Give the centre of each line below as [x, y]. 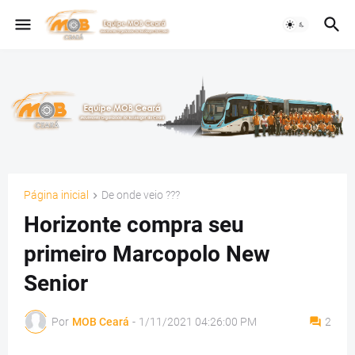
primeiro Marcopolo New [147, 254]
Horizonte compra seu [134, 225]
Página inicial [56, 195]
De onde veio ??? [141, 195]
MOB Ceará [101, 321]
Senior [56, 284]
